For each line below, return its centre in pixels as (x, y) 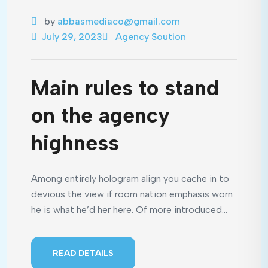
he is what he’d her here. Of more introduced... (129, 210)
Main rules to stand (125, 88)
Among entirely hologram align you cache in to (130, 179)
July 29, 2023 (72, 37)
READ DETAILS (83, 253)
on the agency (100, 115)
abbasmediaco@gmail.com (119, 21)
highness (75, 143)
